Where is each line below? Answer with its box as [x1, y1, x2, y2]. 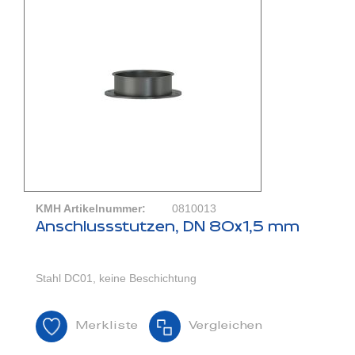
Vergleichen [189, 321, 262, 333]
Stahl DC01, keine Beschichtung [36, 272, 197, 285]
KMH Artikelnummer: [36, 202, 146, 216]
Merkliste [75, 321, 138, 333]
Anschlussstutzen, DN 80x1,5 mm [36, 217, 300, 237]
